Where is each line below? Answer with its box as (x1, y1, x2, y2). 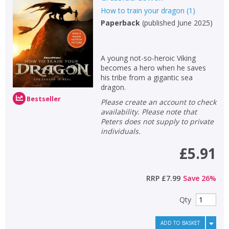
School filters (4, 96, 52, 105)
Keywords (3, 24, 35, 33)
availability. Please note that (100, 107, 197, 117)
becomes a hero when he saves (100, 63, 206, 73)
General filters (4, 123, 55, 133)
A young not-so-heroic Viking (100, 53, 196, 63)
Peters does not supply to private (100, 117, 214, 126)
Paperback (100, 18, 140, 28)
